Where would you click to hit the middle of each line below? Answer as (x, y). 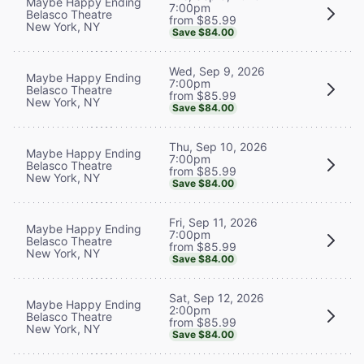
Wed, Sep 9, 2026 (217, 71)
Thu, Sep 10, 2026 (218, 146)
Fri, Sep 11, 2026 (213, 222)
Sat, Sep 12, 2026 (217, 297)
